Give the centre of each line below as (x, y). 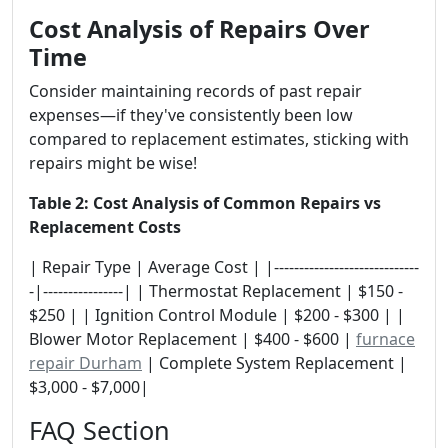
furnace (385, 339)
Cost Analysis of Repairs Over (199, 29)
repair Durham (85, 363)
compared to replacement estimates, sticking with (219, 139)
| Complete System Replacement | (274, 363)
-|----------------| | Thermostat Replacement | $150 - (216, 291)
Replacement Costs (105, 227)
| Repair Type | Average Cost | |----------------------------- (224, 267)
